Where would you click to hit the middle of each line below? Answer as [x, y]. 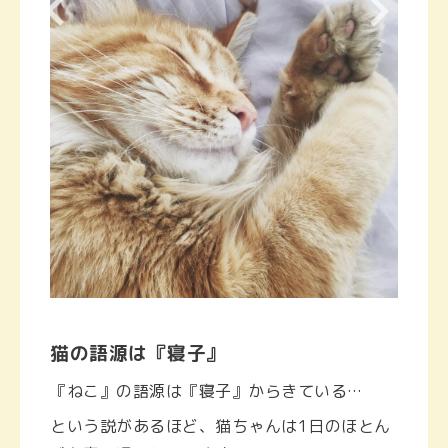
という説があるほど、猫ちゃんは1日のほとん [220, 426]
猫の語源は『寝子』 [138, 353]
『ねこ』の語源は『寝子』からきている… [206, 391]
